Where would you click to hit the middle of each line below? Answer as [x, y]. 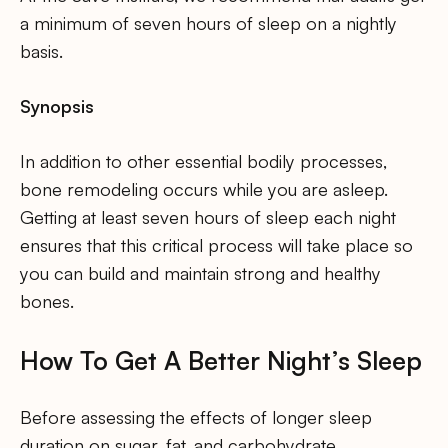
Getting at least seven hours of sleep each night [208, 216]
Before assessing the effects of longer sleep [196, 416]
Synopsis [57, 105]
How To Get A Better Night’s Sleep [221, 359]
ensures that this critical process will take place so [216, 244]
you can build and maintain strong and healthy [200, 272]
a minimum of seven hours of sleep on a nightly [208, 22]
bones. [47, 300]
